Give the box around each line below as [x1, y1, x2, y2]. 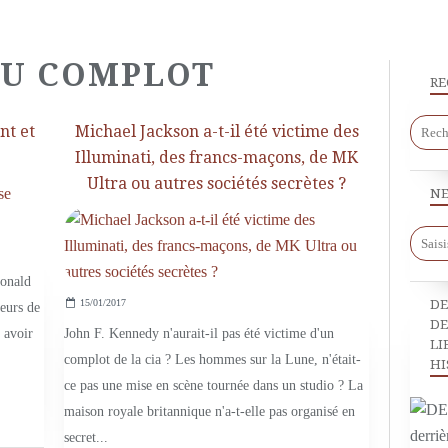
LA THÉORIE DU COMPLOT [150, 195, 329, 212]
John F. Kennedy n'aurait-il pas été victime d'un [64, 326, 334, 342]
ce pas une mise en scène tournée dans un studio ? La [64, 378, 363, 394]
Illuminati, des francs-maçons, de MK [75, 148, 358, 168]
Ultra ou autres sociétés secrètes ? [87, 174, 346, 194]
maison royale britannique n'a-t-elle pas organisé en [64, 404, 355, 420]
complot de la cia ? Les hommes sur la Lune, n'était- [64, 352, 361, 368]
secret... [64, 430, 108, 446]
